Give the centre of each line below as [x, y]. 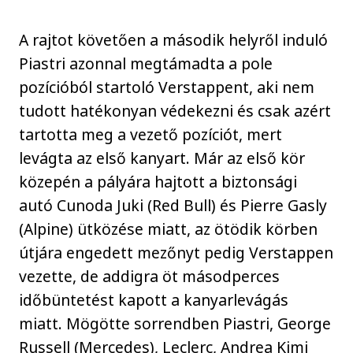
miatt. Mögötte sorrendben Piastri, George [175, 323]
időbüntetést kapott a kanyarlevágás [154, 299]
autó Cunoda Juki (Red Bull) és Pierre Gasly [173, 205]
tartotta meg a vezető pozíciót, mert [151, 134]
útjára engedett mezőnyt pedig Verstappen [176, 252]
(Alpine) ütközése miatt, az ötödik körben [169, 229]
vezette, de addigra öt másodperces [150, 276]
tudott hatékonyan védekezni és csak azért [175, 110]
